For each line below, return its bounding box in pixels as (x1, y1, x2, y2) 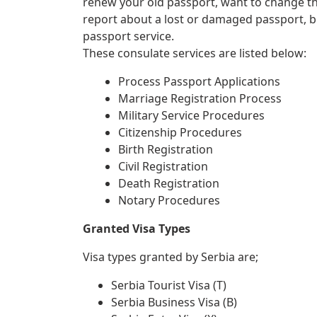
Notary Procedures (118, 192, 220, 208)
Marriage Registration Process (118, 91, 282, 106)
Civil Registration (118, 158, 208, 174)
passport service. (83, 28, 174, 44)
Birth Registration (118, 142, 213, 157)
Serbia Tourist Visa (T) (111, 277, 226, 293)
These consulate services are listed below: (83, 45, 306, 61)
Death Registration (118, 175, 219, 191)
